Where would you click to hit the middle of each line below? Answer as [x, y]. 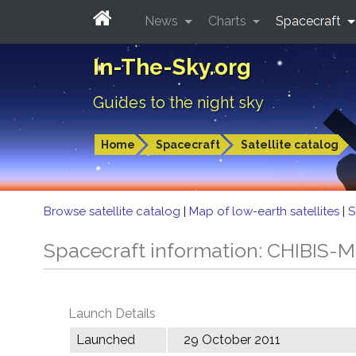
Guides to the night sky [178, 103]
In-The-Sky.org [172, 67]
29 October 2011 [232, 340]
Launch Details [112, 313]
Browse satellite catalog [114, 211]
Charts [228, 21]
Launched [106, 340]
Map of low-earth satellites [266, 211]
